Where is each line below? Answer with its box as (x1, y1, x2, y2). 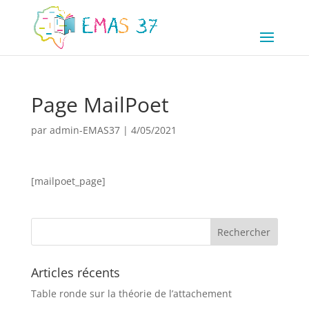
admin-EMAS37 (49, 123, 120, 137)
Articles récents (30, 264, 120, 281)
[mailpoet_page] (30, 175, 106, 188)
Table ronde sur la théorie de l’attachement (30, 287, 232, 300)
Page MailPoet (30, 90, 169, 119)
